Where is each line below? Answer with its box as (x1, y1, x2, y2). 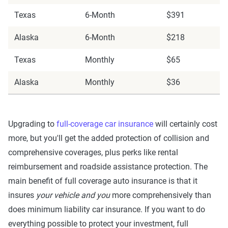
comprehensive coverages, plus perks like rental (8, 148, 178, 157)
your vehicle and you (36, 190, 110, 200)
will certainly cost (153, 119, 217, 129)
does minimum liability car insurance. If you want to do (8, 205, 205, 214)
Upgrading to (8, 119, 56, 129)
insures (8, 190, 36, 200)
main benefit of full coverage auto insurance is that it (8, 176, 197, 186)
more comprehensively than (110, 190, 211, 200)
